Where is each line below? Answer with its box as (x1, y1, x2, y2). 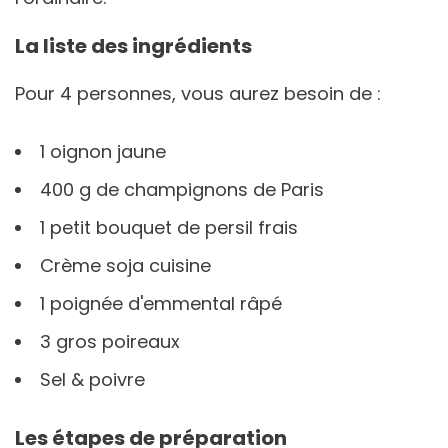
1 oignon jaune (40, 138, 166, 164)
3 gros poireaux (40, 328, 180, 354)
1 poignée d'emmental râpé (40, 290, 282, 316)
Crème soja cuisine (40, 252, 211, 278)
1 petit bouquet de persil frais (40, 214, 298, 240)
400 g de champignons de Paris (40, 176, 324, 202)
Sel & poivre (40, 366, 145, 392)
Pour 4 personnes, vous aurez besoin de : (15, 80, 386, 106)
